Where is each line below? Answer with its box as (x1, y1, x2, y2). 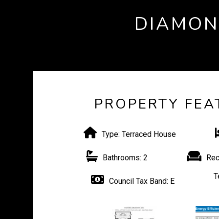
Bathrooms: (103, 153, 142, 162)
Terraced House (119, 130, 176, 139)
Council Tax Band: (109, 176, 169, 186)
